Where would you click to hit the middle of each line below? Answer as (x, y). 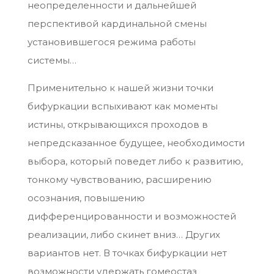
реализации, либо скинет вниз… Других (124, 235)
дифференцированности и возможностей (131, 217)
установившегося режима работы (111, 42)
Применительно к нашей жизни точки (120, 88)
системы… (52, 61)
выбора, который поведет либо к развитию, (135, 161)
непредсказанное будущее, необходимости (136, 143)
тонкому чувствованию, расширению (119, 180)
